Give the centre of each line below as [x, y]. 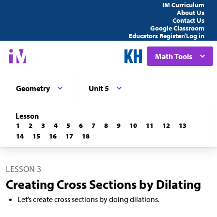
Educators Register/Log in [167, 36]
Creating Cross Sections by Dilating [103, 184]
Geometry [33, 88]
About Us [191, 13]
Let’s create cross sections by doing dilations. [88, 199]
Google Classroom [177, 28]
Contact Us [188, 20]
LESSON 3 [23, 169]
